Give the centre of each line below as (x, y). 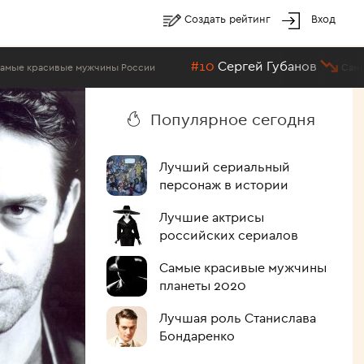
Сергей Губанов (158, 66)
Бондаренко (197, 336)
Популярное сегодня (232, 119)
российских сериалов (228, 235)
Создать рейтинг (229, 19)
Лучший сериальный (224, 167)
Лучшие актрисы (211, 217)
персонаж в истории (223, 184)
